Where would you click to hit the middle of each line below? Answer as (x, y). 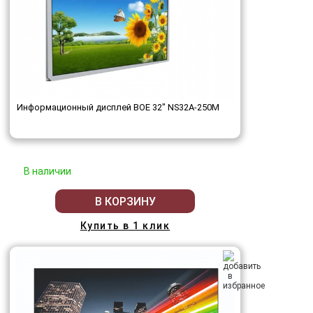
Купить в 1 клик (125, 226)
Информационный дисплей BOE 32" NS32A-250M (118, 107)
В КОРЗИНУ (125, 201)
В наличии (48, 171)
